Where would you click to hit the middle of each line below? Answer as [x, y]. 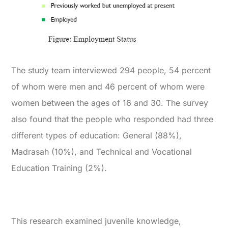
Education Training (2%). [59, 168]
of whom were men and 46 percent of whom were [108, 87]
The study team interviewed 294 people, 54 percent [111, 70]
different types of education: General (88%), [97, 136]
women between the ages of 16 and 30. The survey [110, 103]
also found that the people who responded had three [112, 119]
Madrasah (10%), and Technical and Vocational [102, 152]
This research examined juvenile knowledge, [96, 221]
